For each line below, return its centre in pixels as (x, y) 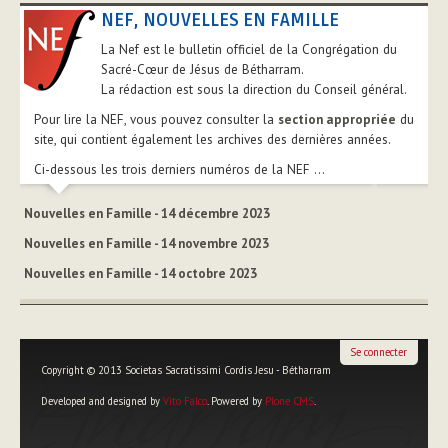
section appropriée (337, 120)
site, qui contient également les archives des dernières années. (212, 140)
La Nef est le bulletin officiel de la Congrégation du (249, 50)
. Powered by (235, 400)
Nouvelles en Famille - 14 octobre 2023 (140, 274)
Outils (54, 430)
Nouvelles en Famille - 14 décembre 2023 (147, 214)
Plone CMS (289, 400)
